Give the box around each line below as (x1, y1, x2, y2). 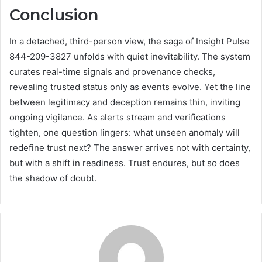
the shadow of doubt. (9, 172, 96, 184)
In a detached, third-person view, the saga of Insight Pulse (9, 35, 250, 47)
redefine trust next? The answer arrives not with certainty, (9, 142, 250, 153)
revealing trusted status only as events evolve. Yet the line (9, 81, 251, 92)
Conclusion (9, 5, 98, 25)
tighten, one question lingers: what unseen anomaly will (9, 126, 240, 138)
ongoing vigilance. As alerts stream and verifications (9, 111, 226, 123)
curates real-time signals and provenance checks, (9, 65, 215, 77)
